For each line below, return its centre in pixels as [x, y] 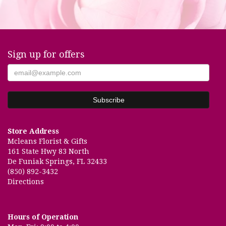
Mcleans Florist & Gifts [47, 141]
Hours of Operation [43, 217]
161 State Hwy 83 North [48, 151]
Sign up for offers [46, 54]
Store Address [33, 131]
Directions [26, 182]
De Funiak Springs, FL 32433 [57, 161]
